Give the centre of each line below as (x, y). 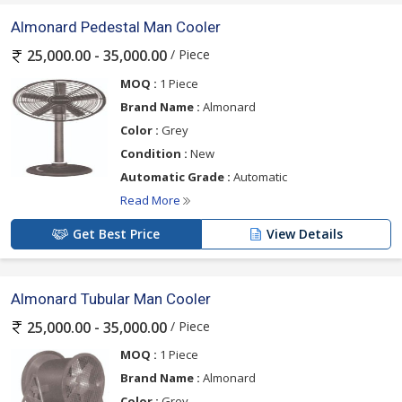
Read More (152, 200)
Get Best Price (116, 233)
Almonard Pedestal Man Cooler (116, 27)
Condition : (154, 153)
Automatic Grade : (175, 176)
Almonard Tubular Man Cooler (111, 298)
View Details (305, 233)
